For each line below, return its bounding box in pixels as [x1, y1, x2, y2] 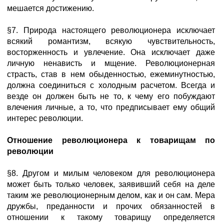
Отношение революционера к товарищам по [7, 136, 215, 144]
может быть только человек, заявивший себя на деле [7, 180, 215, 188]
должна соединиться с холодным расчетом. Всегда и [7, 81, 215, 89]
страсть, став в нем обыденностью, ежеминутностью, [7, 70, 215, 78]
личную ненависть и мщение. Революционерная [7, 59, 215, 67]
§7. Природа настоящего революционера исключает [7, 26, 215, 34]
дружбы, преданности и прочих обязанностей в [7, 202, 215, 210]
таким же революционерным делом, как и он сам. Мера [7, 191, 215, 199]
